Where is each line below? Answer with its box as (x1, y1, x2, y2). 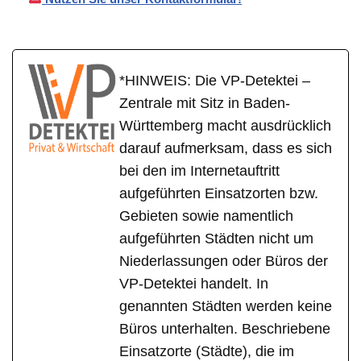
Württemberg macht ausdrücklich (119, 118, 331, 135)
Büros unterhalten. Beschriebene (119, 321, 330, 338)
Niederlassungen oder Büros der (119, 253, 328, 270)
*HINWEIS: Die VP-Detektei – (119, 73, 310, 89)
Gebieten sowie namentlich (119, 208, 293, 225)
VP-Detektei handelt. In (119, 276, 268, 293)
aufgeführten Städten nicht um (119, 230, 313, 247)
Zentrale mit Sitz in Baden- (119, 95, 290, 112)
